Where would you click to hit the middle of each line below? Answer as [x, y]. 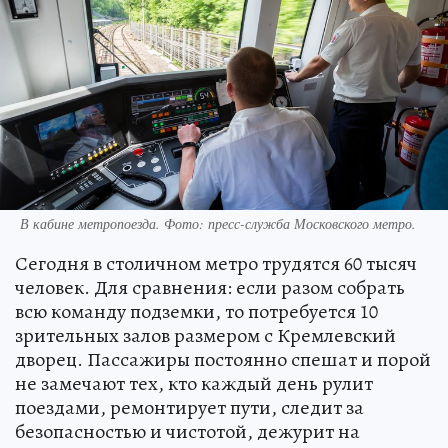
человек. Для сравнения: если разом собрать [210, 287]
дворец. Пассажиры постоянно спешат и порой [223, 359]
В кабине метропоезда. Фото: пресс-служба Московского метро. [218, 223]
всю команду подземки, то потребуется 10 [196, 311]
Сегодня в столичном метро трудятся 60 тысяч [216, 263]
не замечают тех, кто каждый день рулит [194, 383]
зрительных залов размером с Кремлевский [205, 335]
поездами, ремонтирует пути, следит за [189, 407]
